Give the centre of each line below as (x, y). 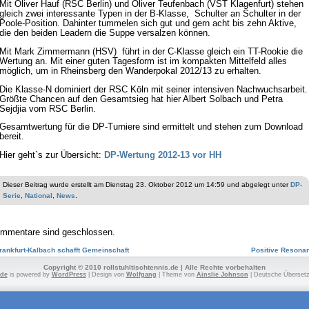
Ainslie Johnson (222, 274)
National (39, 196)
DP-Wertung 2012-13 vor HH (163, 156)
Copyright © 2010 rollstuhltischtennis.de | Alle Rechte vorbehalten (154, 267)
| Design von (106, 274)
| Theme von (176, 274)
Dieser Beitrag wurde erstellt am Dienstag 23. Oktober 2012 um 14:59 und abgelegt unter (147, 185)
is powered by (29, 274)
